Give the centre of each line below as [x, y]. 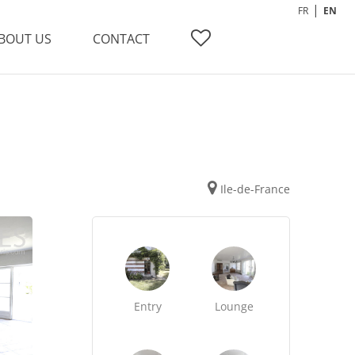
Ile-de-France [255, 189]
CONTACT [121, 39]
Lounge [234, 306]
